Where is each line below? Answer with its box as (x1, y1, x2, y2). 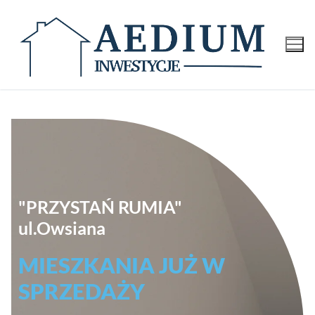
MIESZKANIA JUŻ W (18, 251, 225, 278)
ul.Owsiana (18, 217, 105, 238)
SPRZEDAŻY (18, 277, 145, 304)
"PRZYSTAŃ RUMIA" (18, 195, 182, 217)
